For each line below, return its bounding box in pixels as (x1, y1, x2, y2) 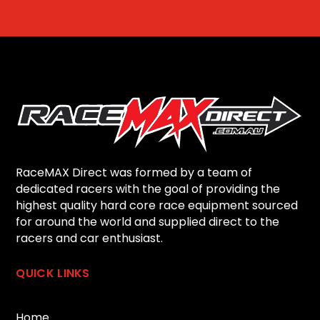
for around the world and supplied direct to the (16, 214, 280, 231)
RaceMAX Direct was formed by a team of (16, 164, 253, 181)
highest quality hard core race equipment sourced (16, 197, 299, 214)
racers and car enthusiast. (16, 230, 164, 247)
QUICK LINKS (16, 265, 90, 282)
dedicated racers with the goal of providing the (16, 181, 281, 198)
